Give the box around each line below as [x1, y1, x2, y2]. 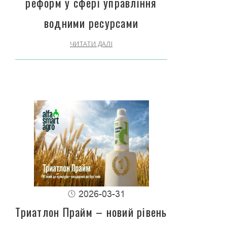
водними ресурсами [44, 15, 139, 31]
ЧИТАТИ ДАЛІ [70, 39, 112, 49]
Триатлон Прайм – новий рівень [15, 204, 167, 220]
